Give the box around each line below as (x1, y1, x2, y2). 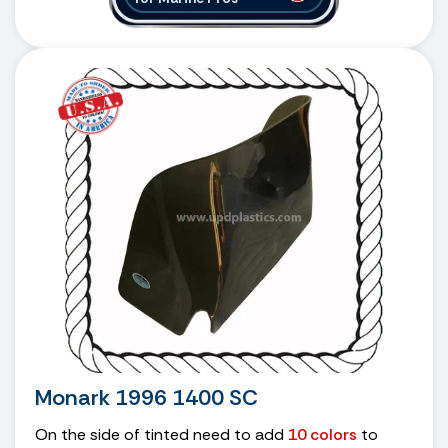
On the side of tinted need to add (35, 423, 288, 445)
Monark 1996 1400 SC (35, 382, 258, 412)
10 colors (288, 423, 357, 445)
